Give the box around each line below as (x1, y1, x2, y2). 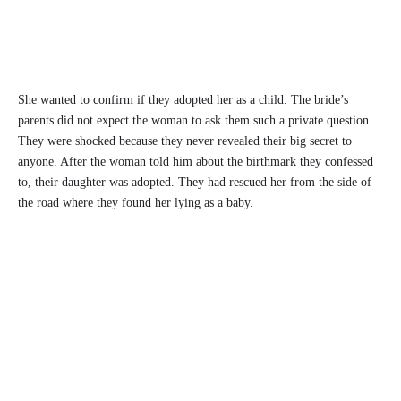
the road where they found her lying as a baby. (18, 196, 253, 210)
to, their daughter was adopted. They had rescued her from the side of (18, 175, 371, 190)
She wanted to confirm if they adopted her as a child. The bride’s (18, 93, 348, 107)
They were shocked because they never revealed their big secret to (18, 134, 352, 149)
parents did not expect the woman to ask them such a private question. (18, 114, 372, 128)
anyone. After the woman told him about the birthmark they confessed (18, 155, 373, 169)
